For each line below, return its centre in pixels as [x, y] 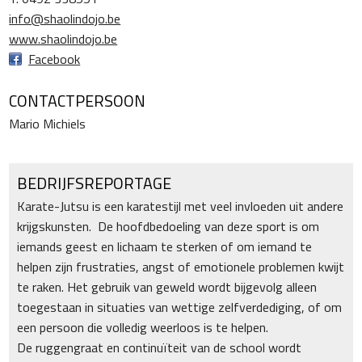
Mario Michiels [48, 124]
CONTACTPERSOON [78, 101]
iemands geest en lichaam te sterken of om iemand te [165, 247]
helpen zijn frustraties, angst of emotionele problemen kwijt [181, 267]
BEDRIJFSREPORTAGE [95, 184]
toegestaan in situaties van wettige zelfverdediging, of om [180, 307]
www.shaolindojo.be [63, 39]
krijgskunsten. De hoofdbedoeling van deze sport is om [168, 227]
